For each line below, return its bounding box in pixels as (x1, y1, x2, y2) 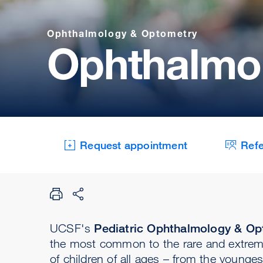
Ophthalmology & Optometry (47, 27, 198, 39)
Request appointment (80, 138, 188, 151)
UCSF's (50, 221, 95, 235)
